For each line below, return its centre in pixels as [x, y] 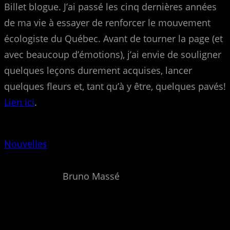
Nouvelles [26, 143]
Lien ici [19, 102]
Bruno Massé [91, 176]
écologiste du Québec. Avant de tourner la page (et [113, 38]
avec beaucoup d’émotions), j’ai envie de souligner [113, 54]
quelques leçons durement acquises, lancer [98, 70]
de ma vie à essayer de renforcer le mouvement [107, 22]
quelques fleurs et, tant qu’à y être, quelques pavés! [115, 86]
